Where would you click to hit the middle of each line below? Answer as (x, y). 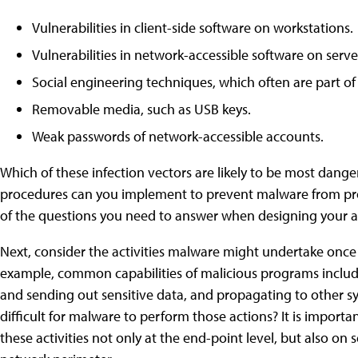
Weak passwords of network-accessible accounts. (178, 136)
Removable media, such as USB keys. (141, 109)
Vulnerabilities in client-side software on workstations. (193, 27)
